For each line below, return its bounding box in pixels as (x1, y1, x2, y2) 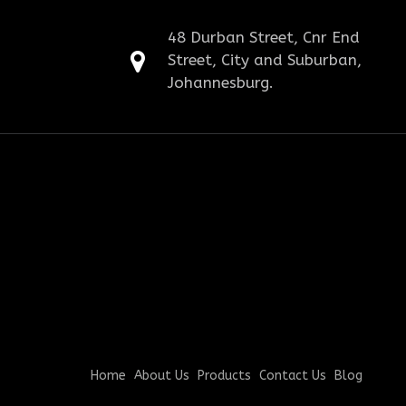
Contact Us (258, 368, 326, 384)
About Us (133, 368, 189, 384)
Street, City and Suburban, (167, 50, 362, 69)
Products (197, 368, 251, 384)
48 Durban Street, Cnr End (167, 27, 360, 46)
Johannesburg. (167, 72, 274, 92)
